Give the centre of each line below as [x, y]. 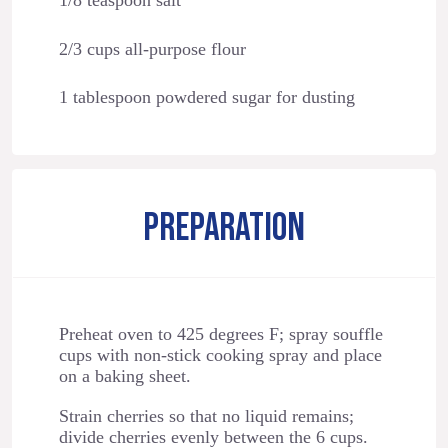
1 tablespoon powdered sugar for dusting [206, 97]
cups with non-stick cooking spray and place [220, 355]
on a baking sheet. [124, 376]
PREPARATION [224, 229]
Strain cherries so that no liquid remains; [206, 415]
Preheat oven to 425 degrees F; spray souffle [220, 334]
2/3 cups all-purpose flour [152, 48]
